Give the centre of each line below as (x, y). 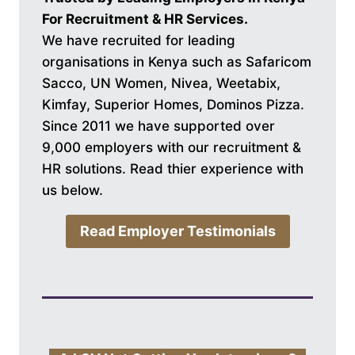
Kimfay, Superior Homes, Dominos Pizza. (173, 104)
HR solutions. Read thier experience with (173, 168)
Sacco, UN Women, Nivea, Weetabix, (161, 83)
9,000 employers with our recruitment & (172, 147)
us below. (73, 190)
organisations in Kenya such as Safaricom (177, 61)
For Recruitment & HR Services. (145, 19)
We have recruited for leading (139, 40)
